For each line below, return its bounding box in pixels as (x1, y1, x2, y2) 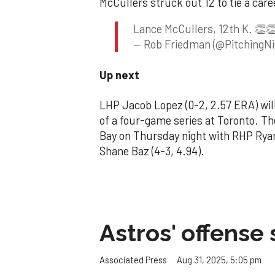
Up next (99, 68, 139, 82)
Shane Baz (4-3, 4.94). (99, 144, 204, 158)
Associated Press (99, 254, 167, 265)
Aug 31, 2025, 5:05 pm (177, 254, 261, 265)
